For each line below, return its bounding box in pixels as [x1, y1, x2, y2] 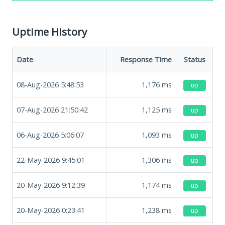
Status [183, 54, 205, 64]
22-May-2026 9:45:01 [17, 155, 85, 165]
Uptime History [12, 24, 87, 39]
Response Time [120, 54, 172, 64]
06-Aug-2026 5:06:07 [17, 130, 84, 140]
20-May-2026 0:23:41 [17, 205, 85, 215]
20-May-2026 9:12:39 [17, 180, 85, 190]
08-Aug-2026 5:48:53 [17, 79, 84, 89]
